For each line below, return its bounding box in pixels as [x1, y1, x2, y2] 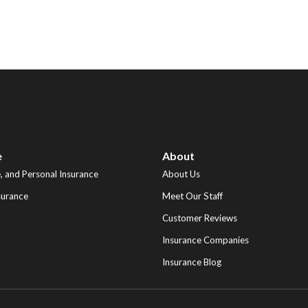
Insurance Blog [162, 256, 221, 268]
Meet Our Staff [162, 190, 223, 202]
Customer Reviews [162, 212, 237, 224]
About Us [162, 168, 200, 180]
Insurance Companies [162, 234, 249, 246]
